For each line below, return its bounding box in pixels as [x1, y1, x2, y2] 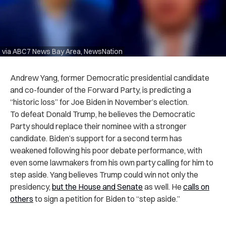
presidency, [10, 181, 52, 192]
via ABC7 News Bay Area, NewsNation [2, 46, 123, 56]
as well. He [143, 181, 183, 192]
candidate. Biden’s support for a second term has [10, 133, 182, 143]
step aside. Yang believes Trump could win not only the [10, 169, 198, 180]
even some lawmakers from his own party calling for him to [10, 157, 213, 167]
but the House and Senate [52, 181, 143, 192]
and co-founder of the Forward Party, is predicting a [10, 84, 191, 95]
